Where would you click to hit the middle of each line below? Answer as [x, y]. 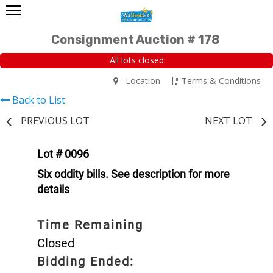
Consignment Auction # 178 [135, 40]
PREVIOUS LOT [55, 120]
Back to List [39, 100]
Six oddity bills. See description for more [133, 174]
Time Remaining [90, 225]
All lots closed [136, 60]
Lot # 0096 [63, 154]
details [53, 189]
